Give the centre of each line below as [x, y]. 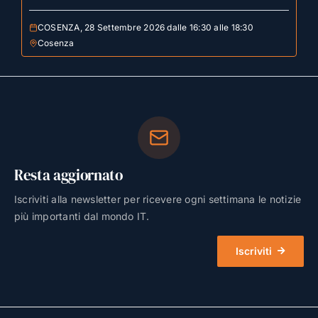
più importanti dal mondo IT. [82, 216]
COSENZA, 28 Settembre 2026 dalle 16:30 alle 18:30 [145, 27]
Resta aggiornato [68, 175]
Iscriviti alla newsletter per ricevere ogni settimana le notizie [158, 199]
